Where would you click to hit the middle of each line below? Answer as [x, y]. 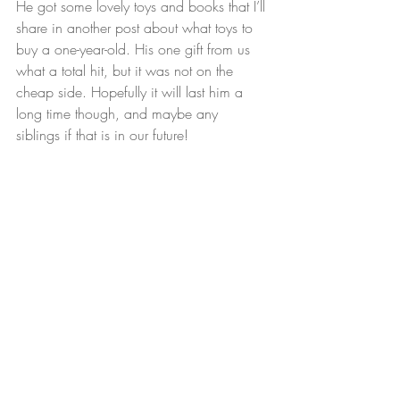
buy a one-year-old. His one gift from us [135, 50]
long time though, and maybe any [119, 114]
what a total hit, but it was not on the [127, 71]
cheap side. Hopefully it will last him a [132, 92]
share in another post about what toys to [137, 28]
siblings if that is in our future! [102, 135]
